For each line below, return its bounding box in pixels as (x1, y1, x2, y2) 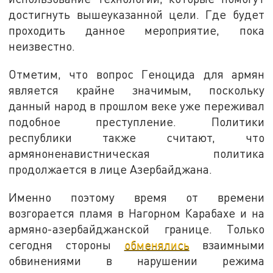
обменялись (124, 237, 190, 252)
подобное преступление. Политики (9, 115, 264, 129)
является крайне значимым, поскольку (9, 83, 264, 97)
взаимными (189, 237, 264, 252)
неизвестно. (9, 39, 76, 54)
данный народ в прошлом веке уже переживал (9, 99, 264, 113)
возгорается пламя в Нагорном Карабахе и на (9, 205, 264, 220)
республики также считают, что (9, 130, 264, 145)
